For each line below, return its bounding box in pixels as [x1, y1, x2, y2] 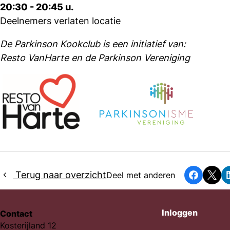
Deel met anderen [106, 170, 176, 181]
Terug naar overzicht [13, 169, 107, 181]
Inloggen [162, 207, 198, 218]
